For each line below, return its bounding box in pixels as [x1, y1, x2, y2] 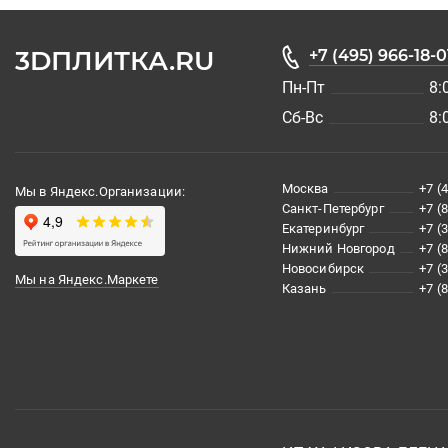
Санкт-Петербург [281, 200, 384, 216]
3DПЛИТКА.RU [15, 44, 215, 77]
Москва [281, 180, 329, 196]
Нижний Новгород [281, 240, 395, 256]
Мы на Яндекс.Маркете [15, 271, 159, 287]
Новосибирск [281, 260, 365, 276]
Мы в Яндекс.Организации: [15, 183, 186, 199]
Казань [281, 280, 327, 296]
